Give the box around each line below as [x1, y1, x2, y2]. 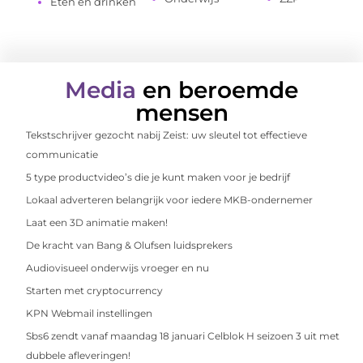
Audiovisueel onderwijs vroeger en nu [26, 262, 210, 275]
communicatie [26, 148, 99, 161]
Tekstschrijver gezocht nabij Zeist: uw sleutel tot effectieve [26, 129, 308, 142]
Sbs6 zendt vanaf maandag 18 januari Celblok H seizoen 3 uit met [26, 330, 340, 343]
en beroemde [143, 76, 298, 105]
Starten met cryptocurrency [26, 284, 164, 297]
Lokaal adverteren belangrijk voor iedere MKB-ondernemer [26, 194, 314, 207]
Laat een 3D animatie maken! [26, 216, 169, 229]
